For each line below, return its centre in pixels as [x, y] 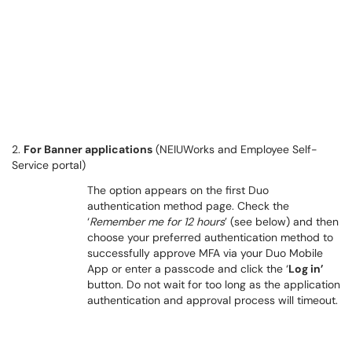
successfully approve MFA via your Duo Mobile [205, 253]
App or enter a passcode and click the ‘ [188, 269]
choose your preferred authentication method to [210, 237]
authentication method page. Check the [188, 206]
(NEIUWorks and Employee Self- [235, 149]
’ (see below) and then [282, 222]
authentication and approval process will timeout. [213, 300]
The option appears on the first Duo [178, 190]
